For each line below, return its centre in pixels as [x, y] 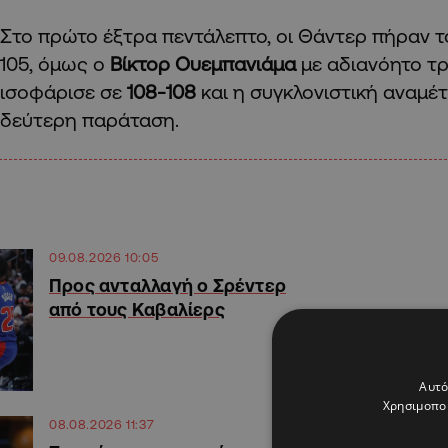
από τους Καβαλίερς [137, 308]
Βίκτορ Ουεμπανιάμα [203, 63]
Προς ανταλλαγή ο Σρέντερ [168, 284]
